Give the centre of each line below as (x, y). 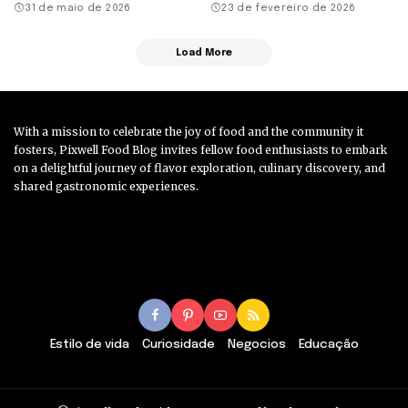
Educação (328, 344)
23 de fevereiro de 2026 (289, 8)
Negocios (256, 344)
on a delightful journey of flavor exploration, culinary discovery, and (199, 168)
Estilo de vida (89, 344)
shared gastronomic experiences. (106, 186)
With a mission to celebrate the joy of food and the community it (189, 131)
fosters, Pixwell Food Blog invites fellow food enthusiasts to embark (200, 149)
